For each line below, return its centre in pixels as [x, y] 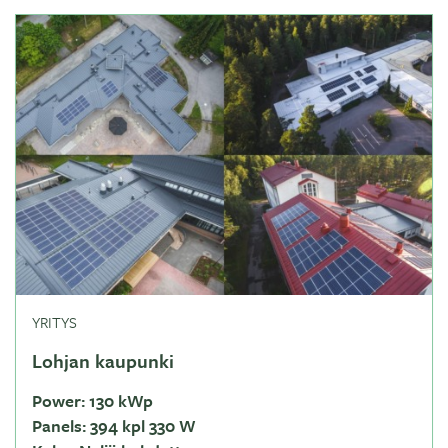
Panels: [59, 425]
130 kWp [119, 400]
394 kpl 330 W [141, 425]
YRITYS [54, 322]
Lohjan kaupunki [103, 360]
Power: [58, 400]
